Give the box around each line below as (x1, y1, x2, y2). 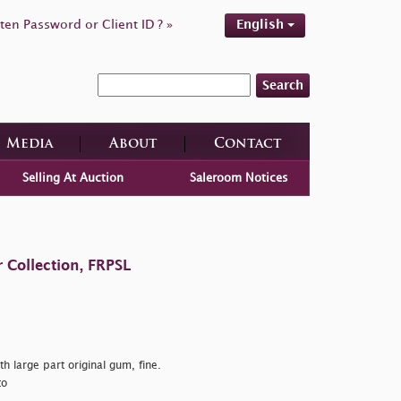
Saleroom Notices (190, 172, 289, 183)
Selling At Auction (21, 172, 124, 183)
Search (262, 79, 303, 91)
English (235, 19, 287, 30)
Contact (213, 137, 282, 151)
